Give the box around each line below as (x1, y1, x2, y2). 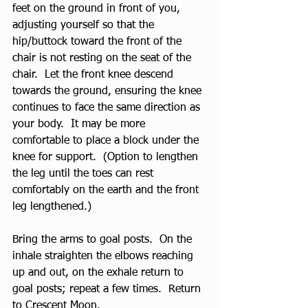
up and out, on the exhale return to (12, 267, 187, 278)
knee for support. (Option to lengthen (12, 152, 201, 163)
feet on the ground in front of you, (12, 3, 184, 14)
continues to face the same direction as (12, 102, 203, 113)
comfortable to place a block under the (12, 135, 202, 146)
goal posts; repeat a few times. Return (12, 284, 204, 295)
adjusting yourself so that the (12, 20, 157, 31)
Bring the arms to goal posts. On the (12, 234, 195, 245)
